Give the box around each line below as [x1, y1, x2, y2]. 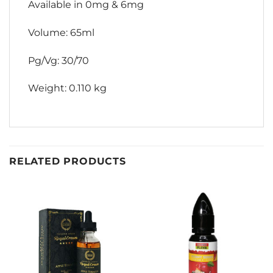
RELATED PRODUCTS [9, 155, 126, 168]
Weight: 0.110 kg [28, 82, 107, 94]
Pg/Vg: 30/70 [28, 54, 89, 66]
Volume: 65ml [28, 26, 94, 38]
